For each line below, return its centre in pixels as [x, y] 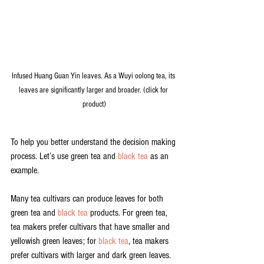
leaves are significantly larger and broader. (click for [94, 90]
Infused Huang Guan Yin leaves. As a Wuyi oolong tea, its [94, 76]
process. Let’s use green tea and [64, 156]
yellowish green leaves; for [55, 241]
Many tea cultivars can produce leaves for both [88, 199]
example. [26, 171]
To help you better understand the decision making [94, 142]
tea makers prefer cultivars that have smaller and [91, 227]
